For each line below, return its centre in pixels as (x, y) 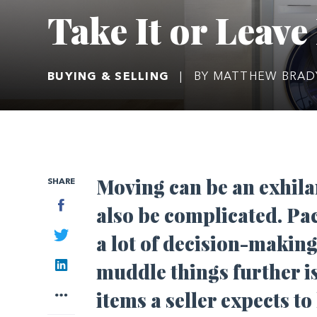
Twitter (86, 233)
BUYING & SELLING (108, 77)
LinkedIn (88, 263)
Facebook (90, 203)
